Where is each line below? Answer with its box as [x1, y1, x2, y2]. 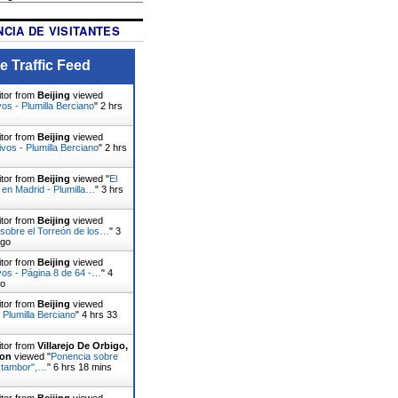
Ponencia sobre [50, 350, 118, 362]
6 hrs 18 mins [52, 361, 112, 372]
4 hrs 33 [81, 308, 117, 320]
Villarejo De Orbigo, [36, 339, 128, 351]
